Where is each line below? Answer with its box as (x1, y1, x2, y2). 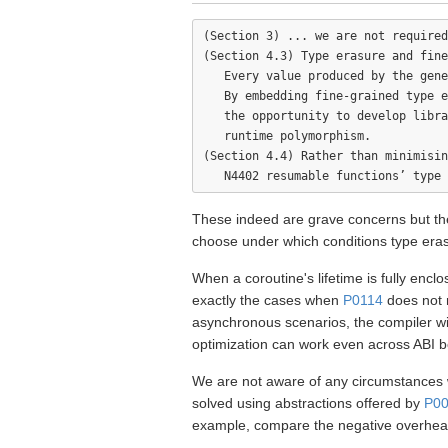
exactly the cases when (192, 292, 343, 308)
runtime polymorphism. (203, 129, 371, 143)
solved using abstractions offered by (192, 395, 424, 411)
